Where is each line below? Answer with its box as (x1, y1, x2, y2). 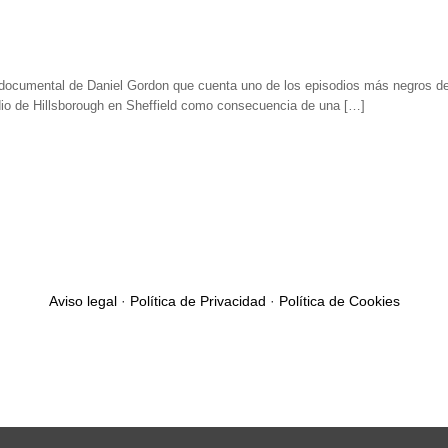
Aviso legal (48, 293, 117, 309)
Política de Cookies (278, 293, 400, 309)
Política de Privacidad (129, 293, 266, 309)
